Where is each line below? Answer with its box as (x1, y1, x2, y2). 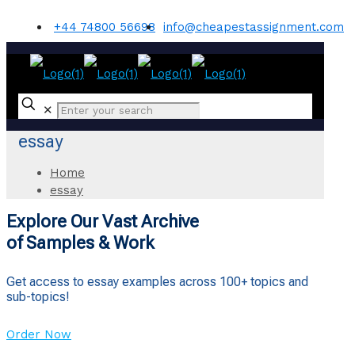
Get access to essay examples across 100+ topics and (6, 274, 308, 290)
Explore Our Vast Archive (6, 211, 199, 231)
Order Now (6, 327, 71, 342)
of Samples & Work (6, 232, 155, 253)
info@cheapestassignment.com (163, 20, 344, 34)
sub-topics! (6, 289, 70, 305)
